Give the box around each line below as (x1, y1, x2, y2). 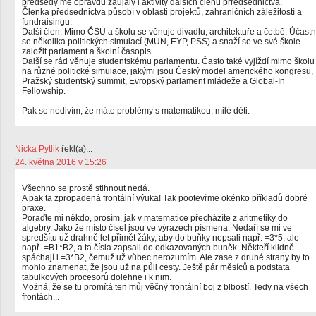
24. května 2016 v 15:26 (15, 157, 107, 167)
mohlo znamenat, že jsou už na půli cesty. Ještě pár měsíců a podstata (22, 262, 290, 272)
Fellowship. (22, 86, 66, 96)
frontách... (22, 292, 59, 302)
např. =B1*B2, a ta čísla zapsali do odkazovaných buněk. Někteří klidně (22, 243, 294, 253)
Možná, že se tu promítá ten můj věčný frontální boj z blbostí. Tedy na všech (22, 282, 308, 292)
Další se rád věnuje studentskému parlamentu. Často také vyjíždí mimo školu (22, 56, 315, 66)
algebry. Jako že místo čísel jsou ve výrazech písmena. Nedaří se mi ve (22, 223, 292, 233)
